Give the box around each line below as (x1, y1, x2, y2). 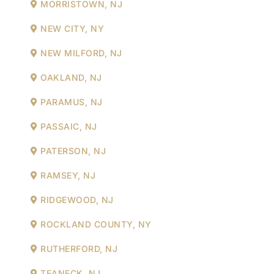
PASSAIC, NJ (37, 120, 97, 131)
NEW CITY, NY (37, 23, 104, 34)
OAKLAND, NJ (37, 72, 102, 83)
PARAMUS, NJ (37, 96, 103, 107)
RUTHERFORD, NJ (37, 243, 117, 254)
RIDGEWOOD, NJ (37, 194, 114, 205)
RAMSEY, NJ (37, 169, 95, 180)
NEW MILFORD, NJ (37, 47, 122, 58)
